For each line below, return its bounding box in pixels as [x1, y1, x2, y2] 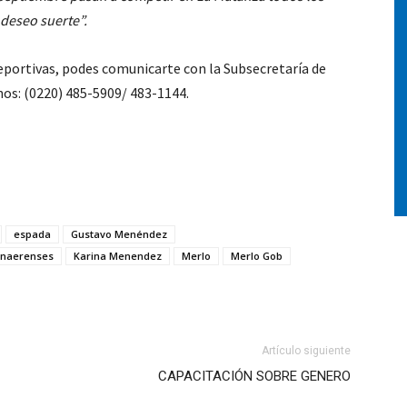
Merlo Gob [231, 249, 283, 263]
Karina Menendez [74, 249, 162, 263]
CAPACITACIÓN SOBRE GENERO [158, 368, 351, 384]
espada [14, 227, 51, 241]
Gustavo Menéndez [71, 227, 167, 241]
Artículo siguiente [262, 344, 351, 357]
